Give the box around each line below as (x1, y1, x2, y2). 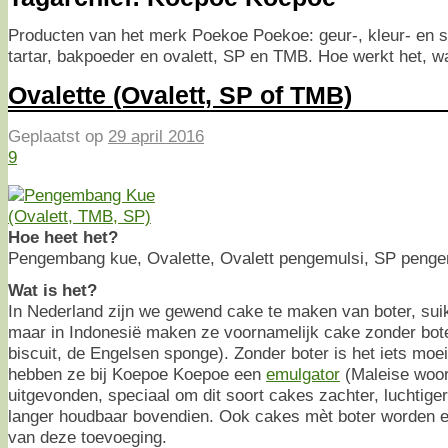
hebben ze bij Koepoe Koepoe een (8, 364, 266, 385)
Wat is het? (8, 280, 97, 301)
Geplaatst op (8, 125, 108, 146)
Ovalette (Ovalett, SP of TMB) (8, 81, 352, 110)
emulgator (266, 364, 340, 385)
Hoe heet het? (8, 227, 118, 248)
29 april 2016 (108, 125, 204, 146)
